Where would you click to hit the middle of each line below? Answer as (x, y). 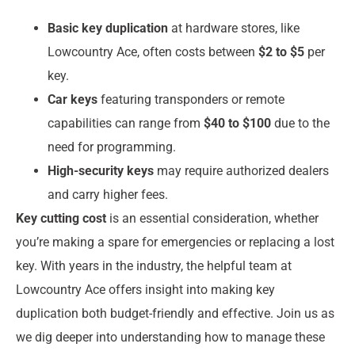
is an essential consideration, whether (212, 218)
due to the (300, 123)
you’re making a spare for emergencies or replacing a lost (175, 242)
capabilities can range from (126, 123)
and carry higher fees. (108, 194)
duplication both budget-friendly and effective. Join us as (175, 313)
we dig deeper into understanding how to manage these (170, 337)
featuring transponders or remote (191, 99)
